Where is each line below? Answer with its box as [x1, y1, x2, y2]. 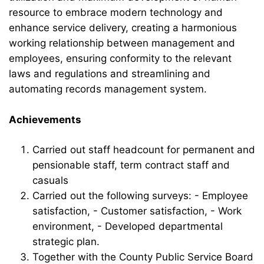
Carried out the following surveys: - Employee [32, 189, 248, 202]
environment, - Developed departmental [32, 220, 223, 232]
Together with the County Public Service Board [32, 250, 253, 263]
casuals [32, 174, 68, 186]
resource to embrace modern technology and [9, 6, 223, 18]
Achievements [9, 113, 81, 126]
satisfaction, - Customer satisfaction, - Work [32, 204, 242, 217]
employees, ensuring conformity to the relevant [9, 52, 232, 64]
